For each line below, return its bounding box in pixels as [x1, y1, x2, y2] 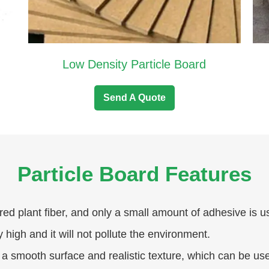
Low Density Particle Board [62, 57, 207, 71]
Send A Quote [103, 92, 166, 103]
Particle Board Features [17, 162, 252, 186]
